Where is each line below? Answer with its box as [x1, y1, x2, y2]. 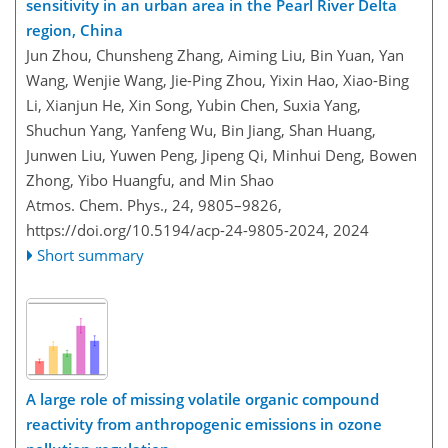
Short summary [37, 244, 145, 265]
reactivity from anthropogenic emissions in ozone [26, 414, 382, 435]
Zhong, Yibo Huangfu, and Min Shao [26, 169, 274, 190]
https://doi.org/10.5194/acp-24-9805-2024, [26, 219, 329, 240]
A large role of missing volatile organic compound [26, 389, 379, 410]
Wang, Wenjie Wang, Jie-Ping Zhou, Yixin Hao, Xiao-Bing [26, 69, 409, 90]
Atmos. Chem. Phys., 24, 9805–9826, [26, 194, 282, 215]
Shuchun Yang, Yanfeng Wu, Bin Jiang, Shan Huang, [26, 119, 376, 140]
